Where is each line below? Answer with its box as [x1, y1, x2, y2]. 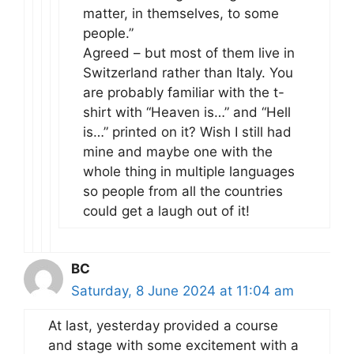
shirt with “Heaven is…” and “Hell [83, 104, 291, 120]
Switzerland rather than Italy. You [83, 64, 293, 81]
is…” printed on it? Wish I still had [83, 123, 292, 140]
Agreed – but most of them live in [83, 44, 295, 61]
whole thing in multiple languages [83, 163, 295, 179]
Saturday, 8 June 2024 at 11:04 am [71, 282, 294, 299]
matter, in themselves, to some [83, 5, 279, 21]
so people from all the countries [83, 183, 283, 199]
